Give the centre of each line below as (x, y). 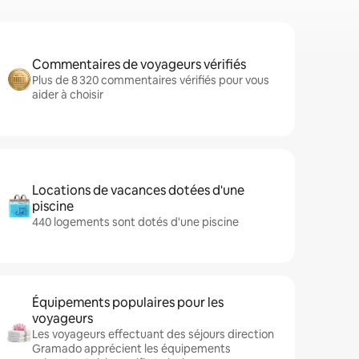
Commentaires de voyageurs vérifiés (139, 65)
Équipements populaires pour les (128, 303)
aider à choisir (68, 95)
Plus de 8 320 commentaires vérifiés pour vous (151, 80)
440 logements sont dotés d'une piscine (135, 222)
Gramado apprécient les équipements (131, 349)
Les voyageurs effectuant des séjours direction (153, 334)
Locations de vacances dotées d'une (138, 190)
